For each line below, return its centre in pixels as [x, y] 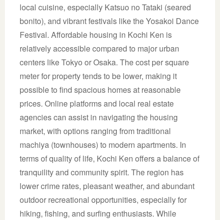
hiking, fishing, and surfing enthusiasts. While [98, 213]
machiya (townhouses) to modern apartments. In [103, 144]
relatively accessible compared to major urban [99, 48]
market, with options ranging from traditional [95, 131]
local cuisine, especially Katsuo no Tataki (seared [105, 7]
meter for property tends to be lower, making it [98, 76]
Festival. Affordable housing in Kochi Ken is [96, 34]
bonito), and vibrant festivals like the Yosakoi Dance [109, 21]
